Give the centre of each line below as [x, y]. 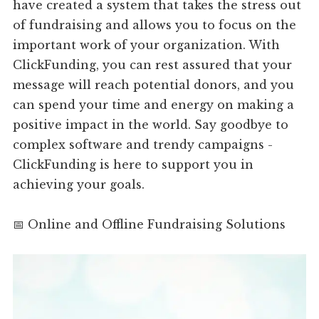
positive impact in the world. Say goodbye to [151, 125]
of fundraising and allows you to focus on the [155, 25]
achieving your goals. [79, 185]
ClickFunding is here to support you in [134, 165]
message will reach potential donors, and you [154, 85]
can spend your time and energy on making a [154, 105]
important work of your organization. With [147, 45]
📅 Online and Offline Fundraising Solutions [150, 225]
